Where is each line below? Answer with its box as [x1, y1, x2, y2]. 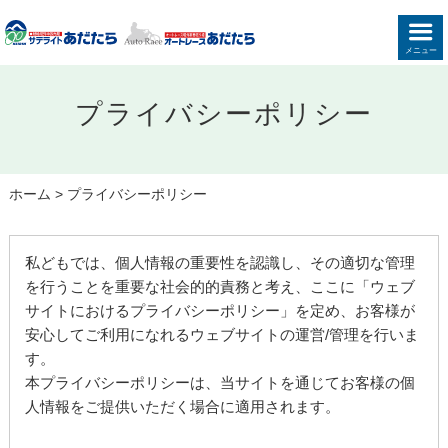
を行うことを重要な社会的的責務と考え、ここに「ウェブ [25, 278, 416, 296]
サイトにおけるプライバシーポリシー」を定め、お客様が [25, 302, 416, 320]
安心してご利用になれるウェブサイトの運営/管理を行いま [25, 326, 420, 344]
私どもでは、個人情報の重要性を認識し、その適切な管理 [25, 254, 416, 272]
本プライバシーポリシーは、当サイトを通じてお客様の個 [25, 374, 416, 392]
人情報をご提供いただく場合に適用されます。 [25, 398, 341, 416]
